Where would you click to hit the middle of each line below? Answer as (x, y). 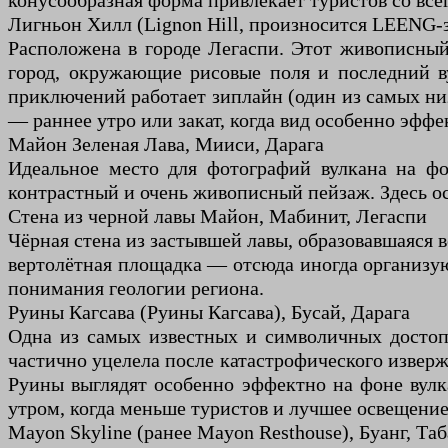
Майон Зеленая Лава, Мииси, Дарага (166, 144)
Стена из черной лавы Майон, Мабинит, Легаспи (217, 216)
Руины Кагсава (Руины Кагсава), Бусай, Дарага (209, 312)
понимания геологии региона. (136, 288)
